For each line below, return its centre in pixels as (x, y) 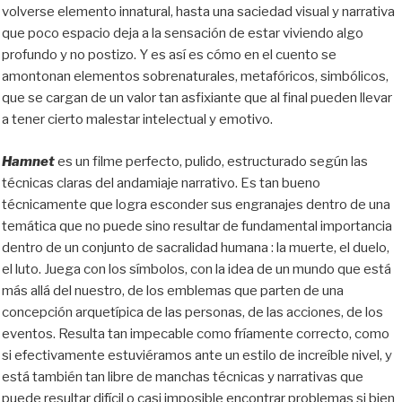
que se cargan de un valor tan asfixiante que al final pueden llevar (197, 98)
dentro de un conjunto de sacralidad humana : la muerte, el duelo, (196, 247)
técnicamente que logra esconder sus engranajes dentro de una (196, 204)
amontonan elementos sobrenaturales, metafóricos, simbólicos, (195, 77)
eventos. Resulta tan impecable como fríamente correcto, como (196, 333)
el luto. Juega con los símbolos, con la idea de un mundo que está (197, 269)
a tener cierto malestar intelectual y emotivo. (137, 120)
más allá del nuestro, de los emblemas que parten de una (173, 290)
